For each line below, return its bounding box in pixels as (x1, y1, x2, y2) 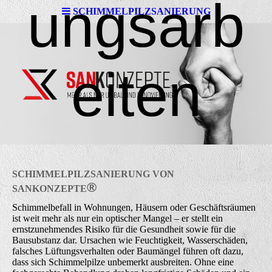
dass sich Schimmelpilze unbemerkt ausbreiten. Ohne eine (12, 257, 234, 268)
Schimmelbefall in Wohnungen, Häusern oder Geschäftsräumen (12, 202, 256, 213)
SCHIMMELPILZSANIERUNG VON (12, 169, 174, 179)
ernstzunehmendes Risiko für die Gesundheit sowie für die (12, 224, 236, 235)
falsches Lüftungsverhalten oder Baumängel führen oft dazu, (12, 246, 243, 257)
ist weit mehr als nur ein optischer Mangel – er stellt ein (12, 213, 223, 224)
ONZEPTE (39, 183, 87, 194)
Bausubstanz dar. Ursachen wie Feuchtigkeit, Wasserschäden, (12, 235, 248, 246)
